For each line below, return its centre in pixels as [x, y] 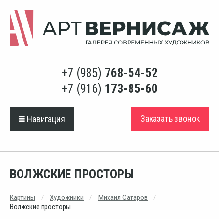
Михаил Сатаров [123, 198]
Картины [22, 198]
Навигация [45, 119]
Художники [67, 198]
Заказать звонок [170, 119]
